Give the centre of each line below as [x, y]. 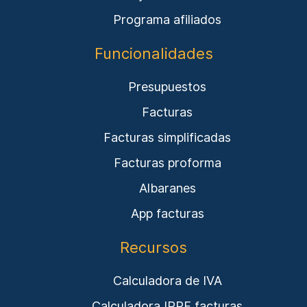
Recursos [153, 247]
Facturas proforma [167, 163]
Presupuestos [167, 87]
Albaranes [167, 188]
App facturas [167, 213]
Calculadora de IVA [167, 281]
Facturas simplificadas [167, 137]
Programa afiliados [167, 20]
